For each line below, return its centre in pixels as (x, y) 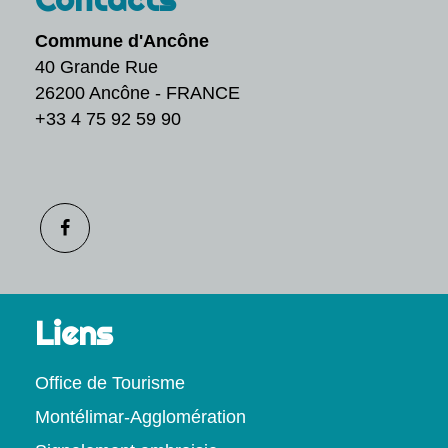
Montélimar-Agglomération (140, 417)
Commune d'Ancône (122, 41)
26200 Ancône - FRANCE (137, 93)
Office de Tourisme (110, 383)
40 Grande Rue (96, 67)
